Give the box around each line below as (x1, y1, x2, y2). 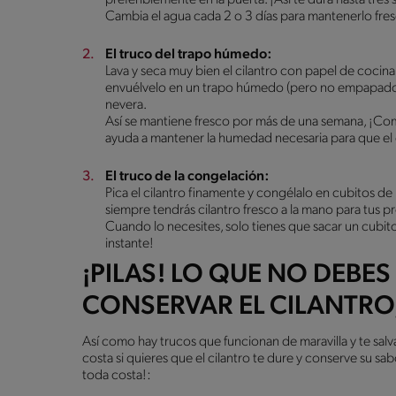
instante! (105, 236, 154, 251)
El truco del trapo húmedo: (105, 47, 271, 62)
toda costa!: (82, 368, 151, 383)
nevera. (105, 97, 147, 112)
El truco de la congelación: (105, 169, 269, 184)
